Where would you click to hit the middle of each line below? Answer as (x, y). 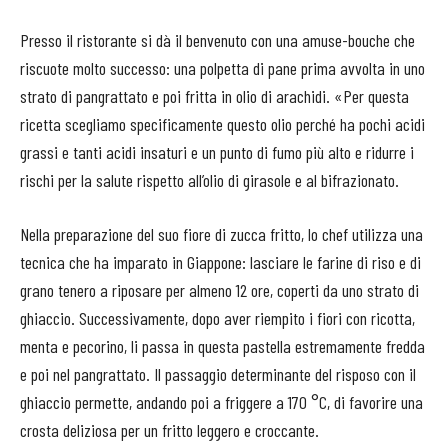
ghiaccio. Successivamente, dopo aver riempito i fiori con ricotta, (217, 318)
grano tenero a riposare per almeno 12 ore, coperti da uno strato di (219, 290)
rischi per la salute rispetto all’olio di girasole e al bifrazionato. (209, 180)
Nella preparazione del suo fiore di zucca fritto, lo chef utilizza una (221, 234)
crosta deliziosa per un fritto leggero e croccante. (169, 430)
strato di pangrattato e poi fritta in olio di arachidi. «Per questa (214, 96)
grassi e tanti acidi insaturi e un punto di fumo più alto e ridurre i (217, 152)
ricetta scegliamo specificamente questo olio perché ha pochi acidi (222, 124)
